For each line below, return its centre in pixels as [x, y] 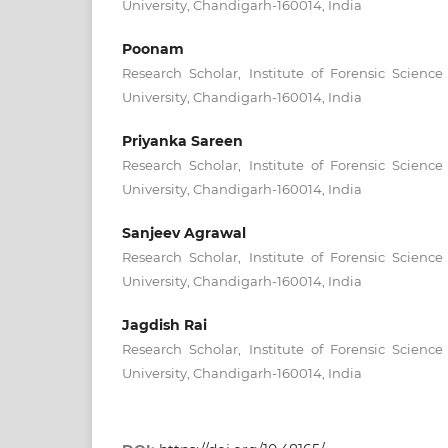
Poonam [153, 49]
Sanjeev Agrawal [184, 233]
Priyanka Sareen [182, 141]
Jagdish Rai [164, 325]
